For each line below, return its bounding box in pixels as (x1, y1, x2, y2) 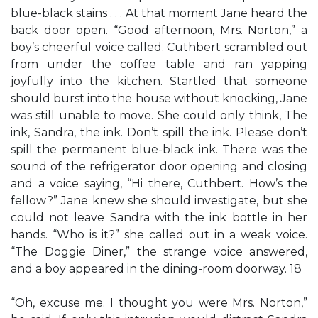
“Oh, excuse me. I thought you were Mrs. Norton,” (11, 296, 307, 309)
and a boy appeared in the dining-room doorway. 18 (11, 262, 302, 275)
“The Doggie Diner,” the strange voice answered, (11, 245, 307, 258)
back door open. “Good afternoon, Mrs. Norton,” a (11, 23, 307, 37)
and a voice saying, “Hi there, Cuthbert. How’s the (11, 177, 307, 190)
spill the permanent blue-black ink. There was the (11, 143, 307, 156)
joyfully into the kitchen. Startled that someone (11, 75, 307, 88)
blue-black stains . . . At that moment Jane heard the (11, 6, 307, 20)
